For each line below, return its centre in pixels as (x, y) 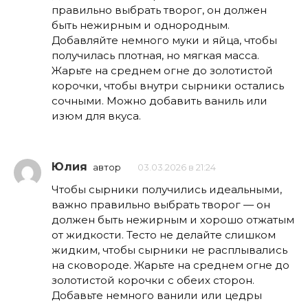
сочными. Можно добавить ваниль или (159, 101)
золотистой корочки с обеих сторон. (153, 280)
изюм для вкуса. (96, 116)
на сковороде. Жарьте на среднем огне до (170, 265)
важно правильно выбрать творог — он (161, 204)
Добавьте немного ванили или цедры (157, 295)
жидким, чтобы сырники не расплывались (169, 250)
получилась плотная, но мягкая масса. (155, 56)
